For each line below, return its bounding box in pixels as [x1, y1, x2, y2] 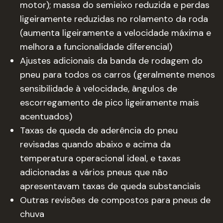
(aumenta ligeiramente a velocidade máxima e [20, 27, 211, 39]
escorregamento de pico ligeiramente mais [20, 97, 199, 109]
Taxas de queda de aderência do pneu [20, 124, 178, 136]
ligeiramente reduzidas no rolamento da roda [20, 13, 208, 25]
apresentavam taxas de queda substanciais [20, 180, 201, 192]
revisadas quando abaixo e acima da [20, 138, 171, 150]
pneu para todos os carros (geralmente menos [20, 69, 215, 81]
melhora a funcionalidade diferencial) [20, 41, 172, 53]
